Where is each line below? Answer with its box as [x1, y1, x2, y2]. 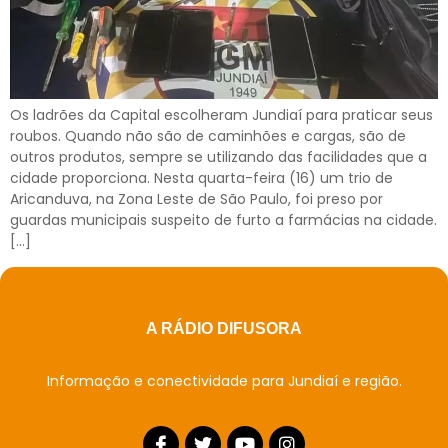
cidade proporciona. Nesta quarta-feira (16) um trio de [10, 168, 393, 189]
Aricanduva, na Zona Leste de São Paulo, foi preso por [10, 189, 383, 210]
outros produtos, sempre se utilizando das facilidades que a [10, 147, 427, 168]
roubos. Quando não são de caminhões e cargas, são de [10, 126, 406, 147]
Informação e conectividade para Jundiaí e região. [46, 370, 402, 391]
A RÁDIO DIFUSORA [146, 319, 302, 337]
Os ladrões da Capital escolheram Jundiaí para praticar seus [10, 105, 433, 126]
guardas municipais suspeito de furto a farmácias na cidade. [10, 210, 437, 231]
